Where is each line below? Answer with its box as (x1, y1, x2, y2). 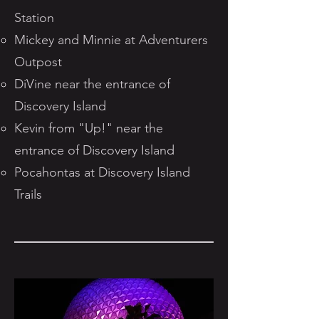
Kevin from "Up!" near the (14, 120, 163, 136)
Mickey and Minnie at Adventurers (14, 32, 208, 48)
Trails (14, 187, 42, 202)
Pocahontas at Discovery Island (14, 164, 190, 180)
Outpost (14, 54, 62, 70)
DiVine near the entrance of (14, 76, 170, 92)
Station (14, 10, 54, 26)
